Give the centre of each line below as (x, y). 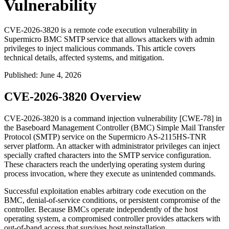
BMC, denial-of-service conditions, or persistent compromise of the (112, 200)
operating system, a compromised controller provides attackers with (112, 219)
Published (20, 75)
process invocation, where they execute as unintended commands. (110, 174)
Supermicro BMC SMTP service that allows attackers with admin (109, 39)
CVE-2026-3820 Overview (73, 97)
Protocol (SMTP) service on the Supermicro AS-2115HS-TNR (105, 137)
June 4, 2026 (61, 75)
